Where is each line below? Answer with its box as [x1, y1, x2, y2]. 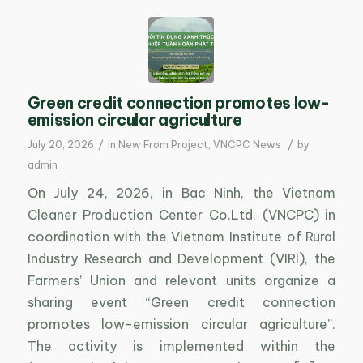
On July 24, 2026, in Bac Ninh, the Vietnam [27, 184, 336, 201]
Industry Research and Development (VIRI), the [27, 250, 336, 267]
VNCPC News [212, 139, 281, 152]
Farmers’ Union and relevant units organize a [27, 271, 336, 288]
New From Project [117, 139, 208, 152]
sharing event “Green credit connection [27, 293, 336, 310]
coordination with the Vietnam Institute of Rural [27, 228, 336, 245]
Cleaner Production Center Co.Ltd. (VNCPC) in [27, 206, 336, 223]
